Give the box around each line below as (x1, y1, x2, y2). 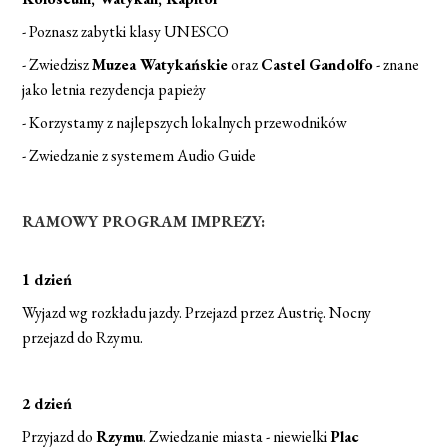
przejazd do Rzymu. (22, 327, 144, 348)
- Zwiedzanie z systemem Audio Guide (22, 145, 257, 166)
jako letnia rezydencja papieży (22, 79, 207, 100)
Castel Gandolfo (261, 54, 374, 75)
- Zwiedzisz (22, 54, 93, 75)
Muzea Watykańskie (92, 54, 229, 75)
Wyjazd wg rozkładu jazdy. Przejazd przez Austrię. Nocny (22, 302, 372, 323)
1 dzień (22, 269, 73, 290)
